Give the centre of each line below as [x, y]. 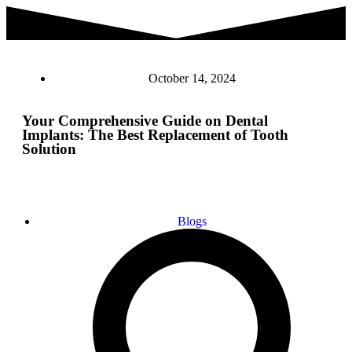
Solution [49, 148]
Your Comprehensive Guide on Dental [145, 120]
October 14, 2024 [192, 78]
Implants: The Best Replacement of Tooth [155, 134]
